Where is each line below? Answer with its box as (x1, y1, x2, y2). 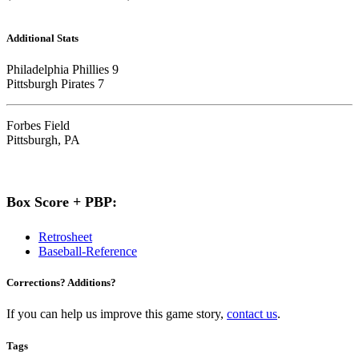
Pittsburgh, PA (6, 133, 80, 147)
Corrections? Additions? (6, 276, 116, 289)
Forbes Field (6, 119, 70, 133)
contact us (227, 307, 277, 321)
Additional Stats (6, 31, 79, 44)
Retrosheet (38, 230, 92, 244)
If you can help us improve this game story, (6, 307, 227, 321)
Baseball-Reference (38, 244, 137, 259)
